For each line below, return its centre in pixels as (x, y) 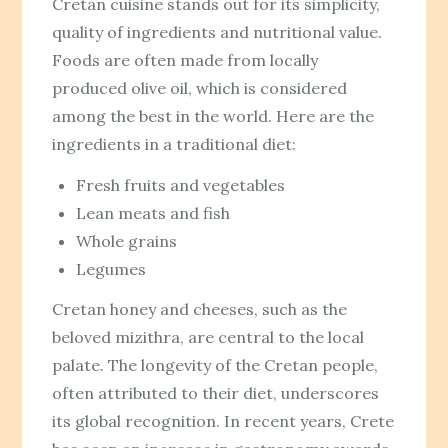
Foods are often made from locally (185, 59)
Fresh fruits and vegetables (181, 184)
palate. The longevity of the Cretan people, (215, 365)
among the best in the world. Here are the (213, 115)
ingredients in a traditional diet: (174, 143)
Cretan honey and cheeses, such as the (200, 309)
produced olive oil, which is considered (200, 87)
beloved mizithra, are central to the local (208, 337)
